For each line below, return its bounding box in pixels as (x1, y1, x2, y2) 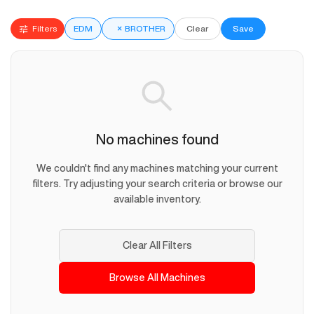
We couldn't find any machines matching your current (36, 163, 278, 174)
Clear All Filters (122, 240, 192, 251)
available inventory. (113, 194, 201, 205)
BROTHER (125, 24, 165, 34)
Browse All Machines (109, 273, 205, 283)
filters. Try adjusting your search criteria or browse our (32, 179, 282, 189)
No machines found (95, 132, 219, 147)
